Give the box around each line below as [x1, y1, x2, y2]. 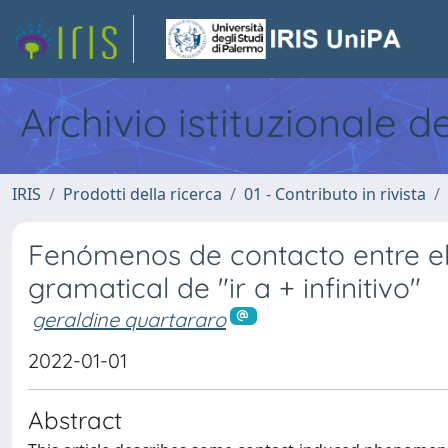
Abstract [28, 404, 122, 435]
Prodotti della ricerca [63, 183, 222, 205]
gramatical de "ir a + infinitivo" [28, 270, 421, 305]
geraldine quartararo [32, 307, 226, 332]
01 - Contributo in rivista [244, 183, 426, 205]
